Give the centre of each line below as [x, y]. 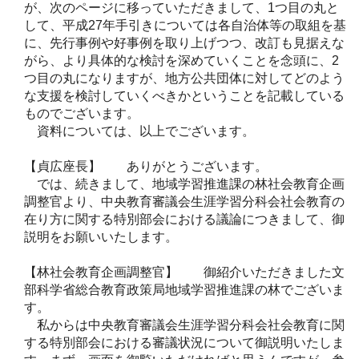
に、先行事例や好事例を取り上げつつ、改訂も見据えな [184, 42]
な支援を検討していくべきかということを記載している [184, 95]
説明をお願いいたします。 [101, 236]
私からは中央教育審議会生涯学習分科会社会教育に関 [184, 325]
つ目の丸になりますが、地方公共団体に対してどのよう [184, 78]
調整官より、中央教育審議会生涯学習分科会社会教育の [184, 201]
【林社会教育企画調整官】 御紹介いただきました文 [184, 272]
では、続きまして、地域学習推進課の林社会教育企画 [184, 184]
